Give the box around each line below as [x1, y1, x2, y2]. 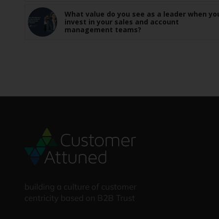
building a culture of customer [24, 181, 136, 192]
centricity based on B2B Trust [24, 192, 135, 203]
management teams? [65, 25, 141, 35]
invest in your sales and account [65, 17, 179, 27]
